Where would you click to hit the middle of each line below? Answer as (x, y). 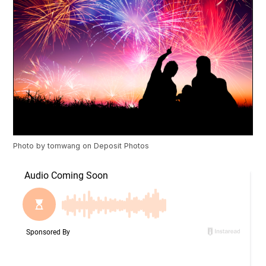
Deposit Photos (122, 146)
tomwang (64, 146)
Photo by (31, 146)
